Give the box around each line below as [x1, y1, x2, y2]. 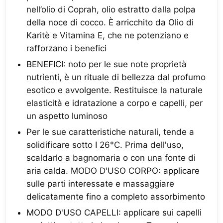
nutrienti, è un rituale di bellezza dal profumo [26, 72, 206, 82]
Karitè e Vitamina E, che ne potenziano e [26, 30, 189, 40]
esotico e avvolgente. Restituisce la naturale [26, 85, 203, 95]
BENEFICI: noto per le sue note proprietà [26, 59, 187, 69]
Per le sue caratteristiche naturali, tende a [26, 127, 194, 137]
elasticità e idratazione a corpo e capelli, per [26, 98, 203, 108]
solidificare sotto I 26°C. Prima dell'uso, [26, 140, 184, 150]
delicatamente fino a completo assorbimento [26, 192, 205, 202]
